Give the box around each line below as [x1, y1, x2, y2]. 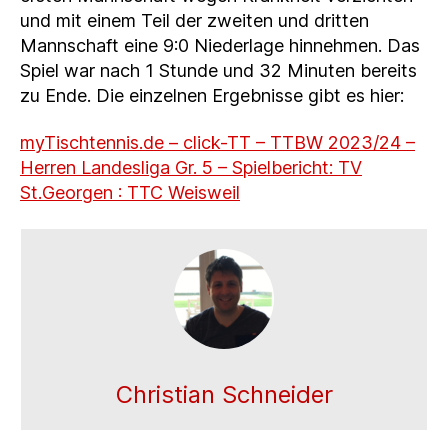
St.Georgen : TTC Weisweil [20, 182, 240, 204]
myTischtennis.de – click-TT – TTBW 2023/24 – [20, 132, 415, 154]
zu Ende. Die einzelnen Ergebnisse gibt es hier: [20, 84, 404, 106]
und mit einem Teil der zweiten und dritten [20, 9, 369, 31]
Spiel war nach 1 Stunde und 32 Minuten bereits [20, 59, 417, 81]
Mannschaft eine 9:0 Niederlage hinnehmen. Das [20, 34, 420, 56]
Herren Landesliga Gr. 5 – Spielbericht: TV [20, 157, 362, 179]
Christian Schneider [115, 379, 333, 409]
